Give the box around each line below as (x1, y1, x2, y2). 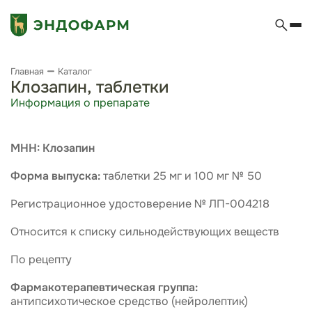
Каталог (58, 65, 92, 77)
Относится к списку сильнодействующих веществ (10, 224, 279, 239)
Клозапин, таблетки (10, 77, 169, 97)
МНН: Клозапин (10, 141, 95, 155)
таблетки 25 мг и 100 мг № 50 (100, 169, 262, 183)
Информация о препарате (10, 95, 150, 110)
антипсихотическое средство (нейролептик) (10, 294, 248, 309)
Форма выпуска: (10, 169, 100, 183)
